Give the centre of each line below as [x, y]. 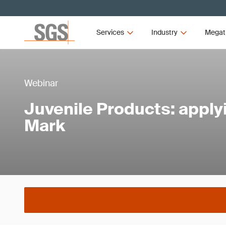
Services [110, 32]
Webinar [41, 83]
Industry [164, 32]
